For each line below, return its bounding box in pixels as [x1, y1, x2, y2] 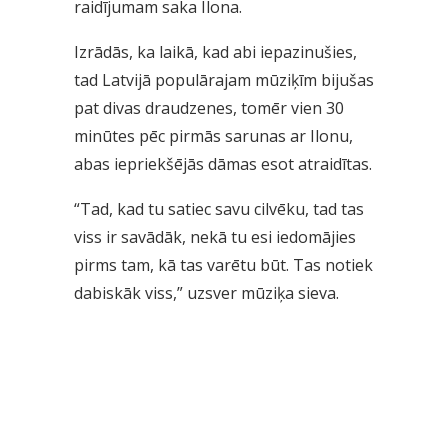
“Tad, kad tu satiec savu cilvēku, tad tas [74, 198, 364, 221]
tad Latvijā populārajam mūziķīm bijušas [74, 69, 374, 92]
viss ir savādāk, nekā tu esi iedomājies [74, 226, 356, 249]
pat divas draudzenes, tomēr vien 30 [74, 97, 344, 120]
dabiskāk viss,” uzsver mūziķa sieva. [74, 282, 339, 305]
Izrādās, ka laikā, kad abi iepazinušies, [74, 41, 357, 64]
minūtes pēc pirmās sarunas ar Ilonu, [74, 125, 353, 148]
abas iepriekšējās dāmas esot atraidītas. [74, 153, 372, 176]
